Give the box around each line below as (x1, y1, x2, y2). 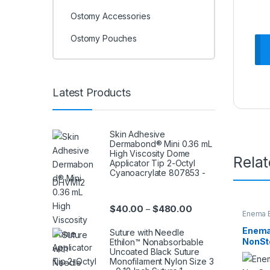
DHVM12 (52, 177, 86, 187)
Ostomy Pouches (70, 33, 137, 44)
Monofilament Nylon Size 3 (110, 256, 214, 267)
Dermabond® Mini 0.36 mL (110, 138, 212, 149)
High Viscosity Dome (110, 148, 190, 159)
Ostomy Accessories (70, 10, 151, 21)
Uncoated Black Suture (110, 246, 200, 257)
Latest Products (52, 86, 131, 99)
